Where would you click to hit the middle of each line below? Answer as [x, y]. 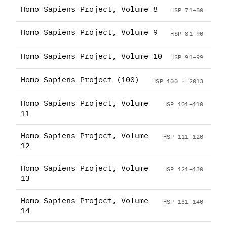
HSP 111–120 [183, 137]
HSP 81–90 [187, 33]
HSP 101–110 [183, 104]
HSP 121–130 [183, 169]
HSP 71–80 [187, 9]
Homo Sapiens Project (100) [80, 80]
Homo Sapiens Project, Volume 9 [89, 32]
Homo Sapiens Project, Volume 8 [89, 9]
